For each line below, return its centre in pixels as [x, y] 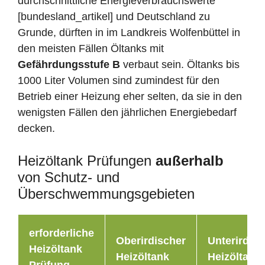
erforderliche [62, 233]
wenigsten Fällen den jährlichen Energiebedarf [127, 112]
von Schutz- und [69, 177]
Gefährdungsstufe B [69, 64]
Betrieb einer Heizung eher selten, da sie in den [130, 96]
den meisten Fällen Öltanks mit [91, 48]
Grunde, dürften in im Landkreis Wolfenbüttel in [129, 32]
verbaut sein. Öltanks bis [180, 64]
